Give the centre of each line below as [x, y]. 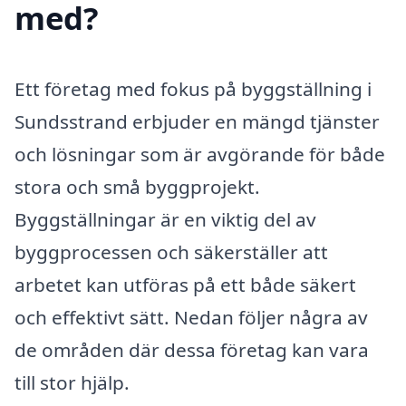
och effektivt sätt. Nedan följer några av [191, 317]
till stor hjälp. [72, 382]
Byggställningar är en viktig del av [165, 219]
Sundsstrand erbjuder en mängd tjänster [197, 121]
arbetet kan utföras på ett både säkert [185, 284]
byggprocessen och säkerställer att [171, 251]
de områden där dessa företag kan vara [192, 349]
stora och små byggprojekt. [137, 186]
